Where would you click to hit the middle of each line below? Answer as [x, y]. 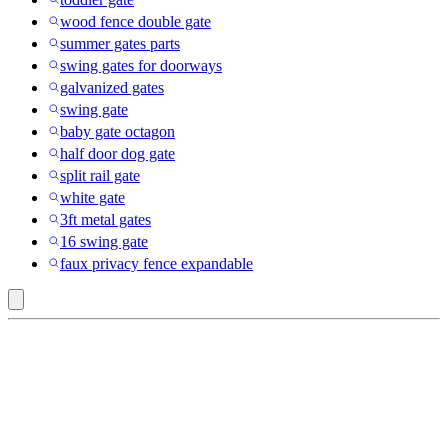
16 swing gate [104, 242]
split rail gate [100, 176]
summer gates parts [120, 44]
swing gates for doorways [141, 66]
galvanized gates [112, 88]
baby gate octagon [117, 132]
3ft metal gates [105, 220]
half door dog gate [117, 154]
